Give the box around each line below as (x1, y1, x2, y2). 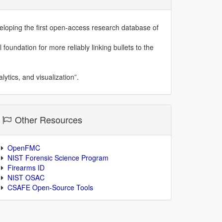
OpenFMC (7, 143, 40, 153)
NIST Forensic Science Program (7, 153, 109, 163)
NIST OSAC (7, 172, 45, 182)
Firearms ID (7, 163, 45, 172)
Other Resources (12, 113, 83, 126)
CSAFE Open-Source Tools (7, 182, 93, 192)
